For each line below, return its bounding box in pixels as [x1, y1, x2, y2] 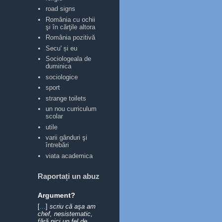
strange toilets [46, 94, 87, 102]
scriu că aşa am [50, 203, 96, 210]
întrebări [46, 141, 69, 149]
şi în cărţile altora [46, 23, 96, 31]
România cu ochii [46, 15, 96, 23]
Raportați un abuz [38, 172, 100, 180]
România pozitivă [46, 34, 96, 42]
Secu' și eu [46, 44, 78, 52]
